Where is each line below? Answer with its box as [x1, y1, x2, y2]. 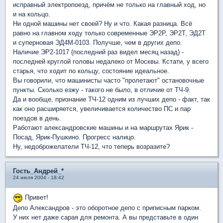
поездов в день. [13, 114, 61, 122]
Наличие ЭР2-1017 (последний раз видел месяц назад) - [13, 48, 184, 56]
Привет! [23, 194, 48, 201]
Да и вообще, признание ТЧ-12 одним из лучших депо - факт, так [13, 96, 210, 103]
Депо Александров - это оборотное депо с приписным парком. [13, 204, 201, 212]
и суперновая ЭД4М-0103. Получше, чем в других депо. [13, 39, 182, 46]
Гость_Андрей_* [13, 167, 64, 175]
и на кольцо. [13, 10, 50, 18]
